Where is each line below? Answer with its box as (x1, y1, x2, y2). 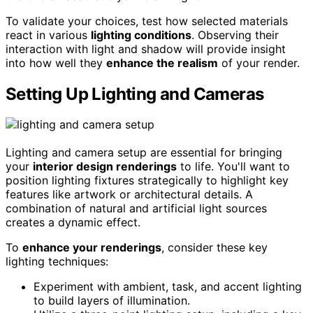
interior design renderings (33, 159, 177, 174)
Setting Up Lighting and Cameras (6, 83, 264, 104)
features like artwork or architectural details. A (6, 187, 253, 202)
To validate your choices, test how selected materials (6, 13, 288, 28)
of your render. (218, 55, 300, 70)
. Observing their (191, 27, 279, 42)
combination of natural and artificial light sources (6, 201, 267, 216)
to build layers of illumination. (34, 293, 190, 308)
